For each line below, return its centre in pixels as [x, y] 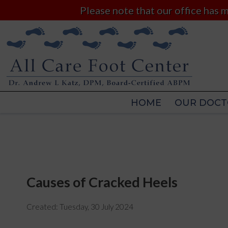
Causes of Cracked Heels [102, 182]
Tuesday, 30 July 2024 [96, 206]
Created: [43, 206]
